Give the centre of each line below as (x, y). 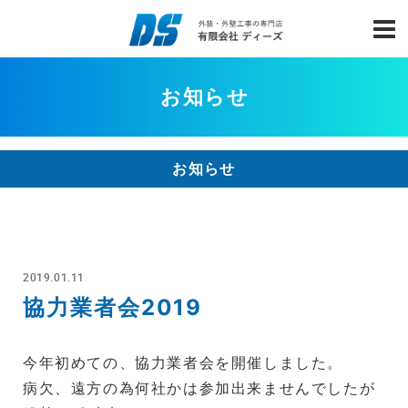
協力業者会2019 (113, 307)
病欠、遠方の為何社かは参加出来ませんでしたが (199, 388)
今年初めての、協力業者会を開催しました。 (183, 362)
